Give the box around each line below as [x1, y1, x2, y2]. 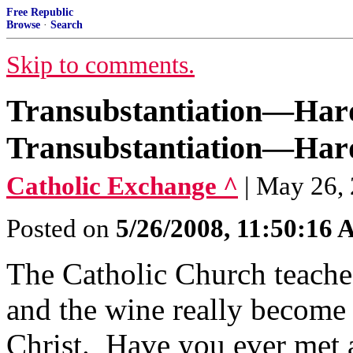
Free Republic [6, 6, 73, 18]
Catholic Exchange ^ [6, 172, 238, 200]
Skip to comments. [6, 51, 195, 79]
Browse [6, 19, 40, 31]
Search [50, 19, 83, 31]
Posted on [6, 214, 116, 243]
